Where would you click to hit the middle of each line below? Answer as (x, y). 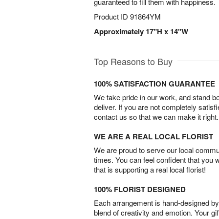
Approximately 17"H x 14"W (141, 31)
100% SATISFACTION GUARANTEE (154, 84)
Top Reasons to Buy (133, 61)
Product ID (112, 16)
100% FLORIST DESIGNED (140, 189)
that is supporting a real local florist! (150, 170)
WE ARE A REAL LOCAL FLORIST (153, 137)
